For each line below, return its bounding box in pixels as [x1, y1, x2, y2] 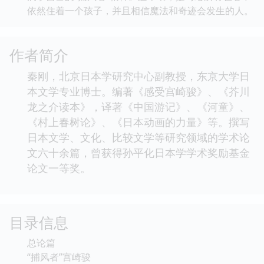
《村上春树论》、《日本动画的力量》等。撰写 [27, 114, 250, 129]
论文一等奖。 [27, 160, 91, 175]
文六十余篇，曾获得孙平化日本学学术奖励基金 [27, 145, 250, 160]
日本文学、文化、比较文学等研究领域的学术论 [27, 130, 250, 144]
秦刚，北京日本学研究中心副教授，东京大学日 [27, 68, 250, 83]
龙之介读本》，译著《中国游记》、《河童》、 [27, 99, 250, 114]
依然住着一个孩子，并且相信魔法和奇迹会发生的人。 [27, 4, 253, 17]
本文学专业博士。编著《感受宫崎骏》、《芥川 [27, 84, 250, 98]
